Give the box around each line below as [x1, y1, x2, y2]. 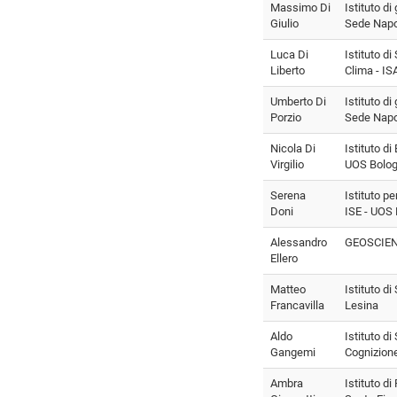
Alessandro [270, 235, 327, 249]
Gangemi [270, 345, 315, 359]
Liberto [270, 63, 305, 77]
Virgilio [270, 157, 304, 171]
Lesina [345, 298, 378, 312]
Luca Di [270, 47, 308, 61]
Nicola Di [270, 141, 315, 155]
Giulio [270, 16, 299, 30]
